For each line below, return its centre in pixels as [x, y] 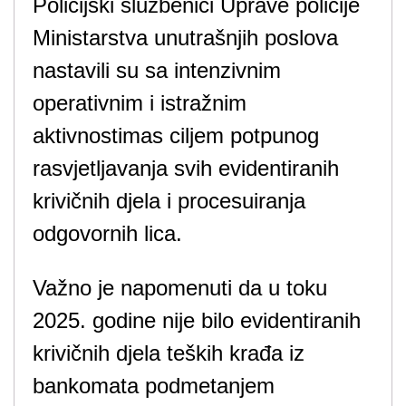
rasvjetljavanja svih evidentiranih [186, 168]
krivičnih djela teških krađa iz [169, 353]
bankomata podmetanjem [154, 386]
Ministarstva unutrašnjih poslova [185, 38]
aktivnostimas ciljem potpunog [176, 135]
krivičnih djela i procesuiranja [169, 201]
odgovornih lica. [107, 233]
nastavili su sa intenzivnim [157, 70]
